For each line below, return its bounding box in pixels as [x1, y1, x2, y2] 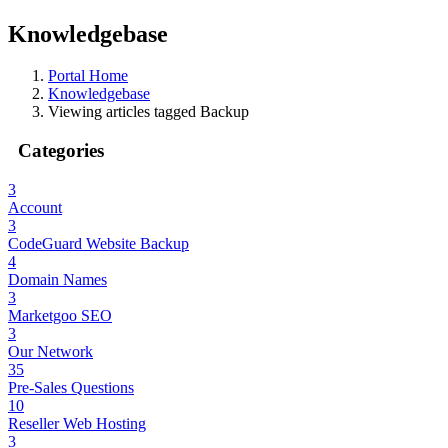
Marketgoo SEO [8, 306, 112, 324]
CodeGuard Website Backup [8, 234, 189, 252]
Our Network [8, 342, 93, 360]
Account [8, 198, 62, 216]
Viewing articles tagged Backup [48, 103, 249, 121]
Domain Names [8, 270, 107, 288]
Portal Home [48, 67, 128, 85]
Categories [8, 140, 104, 162]
